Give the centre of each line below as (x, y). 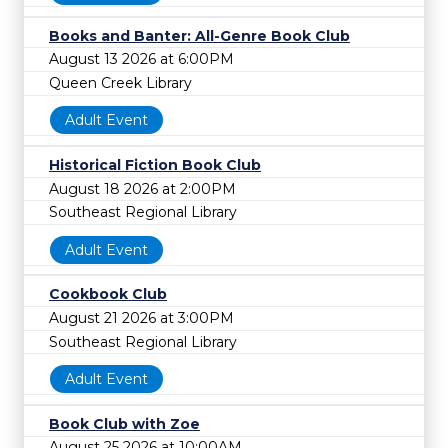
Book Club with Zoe (124, 423)
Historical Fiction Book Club (155, 165)
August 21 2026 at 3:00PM (141, 317)
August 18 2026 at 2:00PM (142, 188)
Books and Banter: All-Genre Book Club (199, 35)
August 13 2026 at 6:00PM (141, 59)
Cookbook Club (108, 294)
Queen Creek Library (120, 82)
